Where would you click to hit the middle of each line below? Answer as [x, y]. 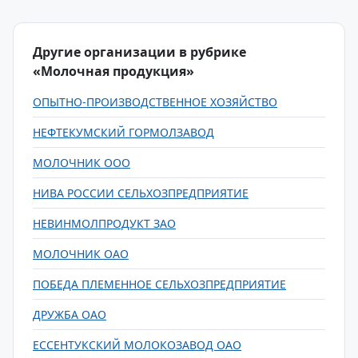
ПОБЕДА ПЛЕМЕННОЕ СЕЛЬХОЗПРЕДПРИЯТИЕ [159, 284]
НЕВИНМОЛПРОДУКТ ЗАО [104, 223]
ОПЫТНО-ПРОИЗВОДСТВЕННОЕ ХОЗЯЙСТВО [155, 102]
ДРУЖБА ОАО [70, 314]
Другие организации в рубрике [139, 52]
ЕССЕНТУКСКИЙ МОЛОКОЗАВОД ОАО [137, 345]
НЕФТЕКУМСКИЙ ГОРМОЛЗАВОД [123, 132]
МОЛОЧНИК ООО [82, 163]
